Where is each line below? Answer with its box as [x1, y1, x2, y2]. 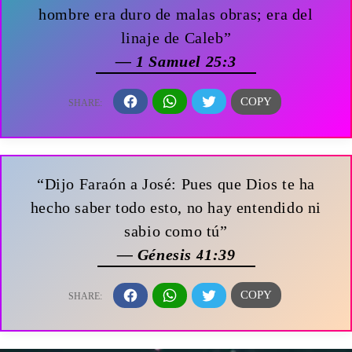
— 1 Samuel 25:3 [115, 52, 236, 70]
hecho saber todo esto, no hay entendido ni [30, 199, 322, 217]
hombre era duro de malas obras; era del [38, 5, 313, 23]
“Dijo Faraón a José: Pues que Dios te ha [36, 175, 315, 193]
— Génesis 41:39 [116, 246, 236, 264]
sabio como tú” [124, 222, 228, 240]
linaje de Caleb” [120, 28, 232, 46]
